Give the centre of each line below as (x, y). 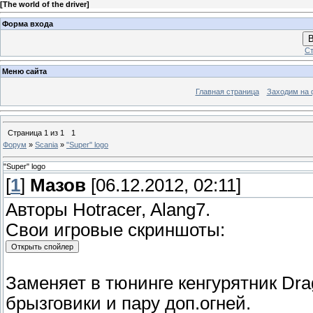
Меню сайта (24, 72)
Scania (46, 144)
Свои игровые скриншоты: (115, 230)
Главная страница (227, 92)
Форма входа (28, 23)
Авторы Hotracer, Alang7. (108, 210)
